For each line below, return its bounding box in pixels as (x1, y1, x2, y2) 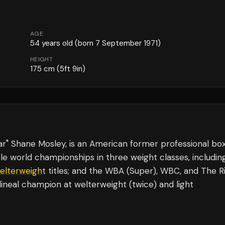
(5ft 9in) (55, 64, 85, 74)
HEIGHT (30, 55, 53, 63)
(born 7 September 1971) (73, 38, 161, 48)
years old (40, 38, 73, 48)
